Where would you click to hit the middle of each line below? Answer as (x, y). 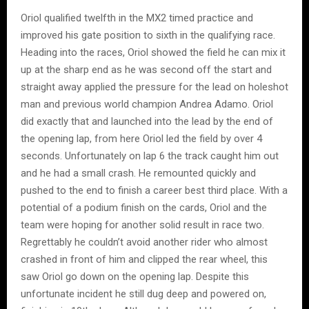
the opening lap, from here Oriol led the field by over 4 (141, 138)
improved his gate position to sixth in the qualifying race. (148, 35)
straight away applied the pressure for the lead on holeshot (154, 87)
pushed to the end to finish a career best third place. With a (154, 190)
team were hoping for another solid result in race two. (142, 225)
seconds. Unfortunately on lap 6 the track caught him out (150, 156)
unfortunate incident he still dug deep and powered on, (143, 293)
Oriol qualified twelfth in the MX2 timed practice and (137, 18)
